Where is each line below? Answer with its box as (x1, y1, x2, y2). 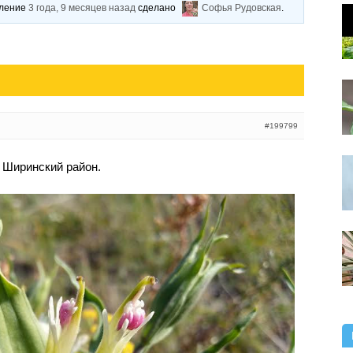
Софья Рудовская (202, 2, 282, 14)
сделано (136, 2, 179, 14)
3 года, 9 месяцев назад (28, 2, 136, 14)
